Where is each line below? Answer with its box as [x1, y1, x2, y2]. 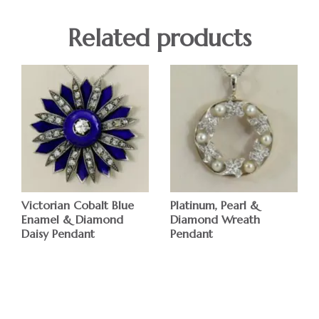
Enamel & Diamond [21, 211, 124, 226]
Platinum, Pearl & [170, 197, 260, 212]
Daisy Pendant [21, 226, 95, 241]
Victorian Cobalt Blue [21, 197, 135, 212]
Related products [67, 23, 251, 53]
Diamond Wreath [170, 211, 261, 226]
